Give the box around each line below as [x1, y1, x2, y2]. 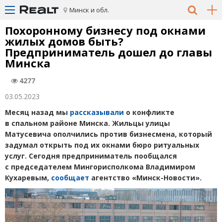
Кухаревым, [5, 173, 51, 182]
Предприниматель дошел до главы [5, 45, 212, 59]
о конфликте [124, 108, 174, 117]
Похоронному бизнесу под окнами [5, 23, 206, 38]
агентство [89, 173, 130, 182]
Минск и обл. [69, 5, 109, 14]
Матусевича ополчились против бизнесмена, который [5, 129, 212, 139]
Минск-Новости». [136, 173, 202, 182]
